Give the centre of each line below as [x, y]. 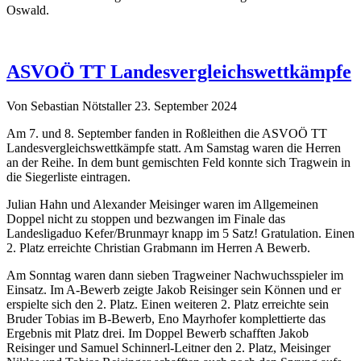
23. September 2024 [186, 106]
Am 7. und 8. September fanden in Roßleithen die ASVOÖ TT [167, 134]
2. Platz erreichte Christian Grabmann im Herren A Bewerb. [158, 248]
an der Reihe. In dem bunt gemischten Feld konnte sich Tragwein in [178, 163]
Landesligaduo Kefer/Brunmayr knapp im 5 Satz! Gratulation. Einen [180, 234]
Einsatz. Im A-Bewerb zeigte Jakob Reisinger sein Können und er [174, 290]
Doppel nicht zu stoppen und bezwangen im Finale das [146, 219]
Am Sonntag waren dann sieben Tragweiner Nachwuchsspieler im [175, 276]
